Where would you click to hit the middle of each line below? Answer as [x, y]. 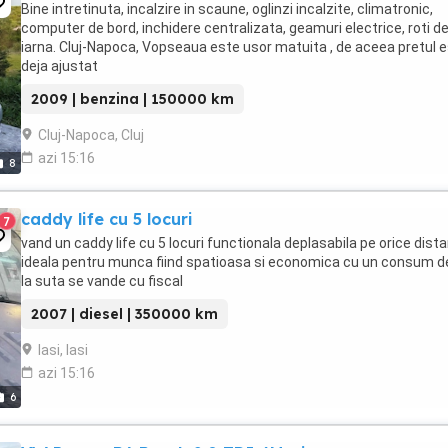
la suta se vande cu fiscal [102, 281]
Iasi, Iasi [63, 350]
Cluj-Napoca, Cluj [91, 135]
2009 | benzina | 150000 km [132, 99]
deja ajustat [59, 66]
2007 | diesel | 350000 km [124, 314]
